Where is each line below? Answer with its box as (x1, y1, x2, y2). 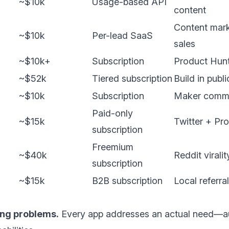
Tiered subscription (92, 73, 172, 84)
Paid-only (92, 108, 133, 119)
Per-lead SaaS (92, 30, 153, 41)
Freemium (92, 142, 133, 153)
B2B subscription (92, 175, 163, 187)
